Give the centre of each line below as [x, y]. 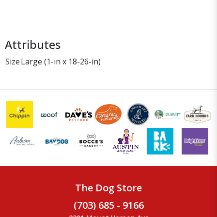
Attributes [33, 44]
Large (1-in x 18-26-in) [61, 61]
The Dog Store [108, 187]
